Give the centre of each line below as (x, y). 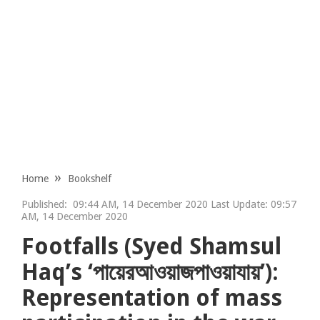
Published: (45, 204)
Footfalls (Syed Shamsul (152, 246)
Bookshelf (90, 178)
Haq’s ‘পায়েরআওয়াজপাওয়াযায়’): (150, 272)
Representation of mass (152, 297)
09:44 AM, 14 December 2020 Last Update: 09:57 (182, 204)
